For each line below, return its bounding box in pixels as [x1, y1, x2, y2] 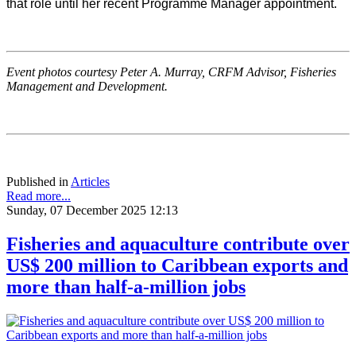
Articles [71, 175, 110, 189]
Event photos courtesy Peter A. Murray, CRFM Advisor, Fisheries [6, 65, 336, 79]
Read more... [6, 189, 71, 203]
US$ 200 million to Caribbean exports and [6, 255, 348, 277]
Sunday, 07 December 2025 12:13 [6, 203, 178, 218]
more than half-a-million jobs [6, 277, 246, 298]
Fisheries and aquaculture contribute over [6, 234, 350, 255]
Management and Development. [6, 79, 168, 94]
